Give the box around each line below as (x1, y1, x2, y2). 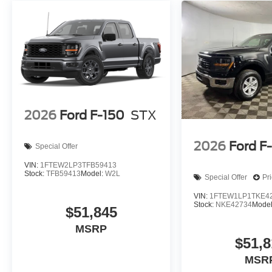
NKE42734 (216, 200, 253, 209)
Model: (81, 169, 105, 178)
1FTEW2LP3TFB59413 (40, 160, 117, 169)
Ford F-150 (59, 108, 124, 123)
